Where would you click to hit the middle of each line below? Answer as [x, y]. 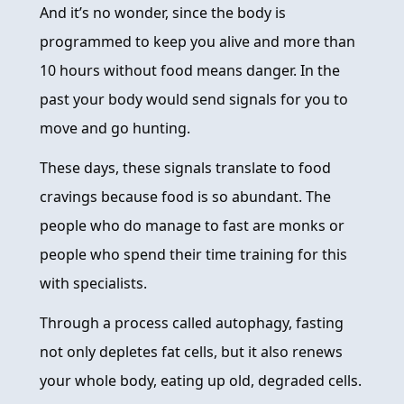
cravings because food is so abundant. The [185, 197]
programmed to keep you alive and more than [197, 42]
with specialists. [93, 284]
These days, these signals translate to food [185, 168]
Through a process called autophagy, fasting [192, 323]
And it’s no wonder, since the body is [163, 13]
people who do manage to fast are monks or [192, 226]
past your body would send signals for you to [194, 100]
